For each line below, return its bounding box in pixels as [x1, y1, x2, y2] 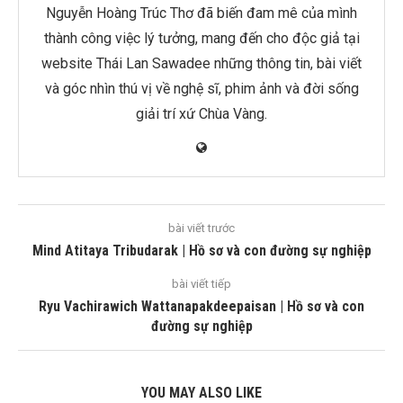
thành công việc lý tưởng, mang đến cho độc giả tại [43, 30, 360, 48]
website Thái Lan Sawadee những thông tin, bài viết [41, 55, 362, 73]
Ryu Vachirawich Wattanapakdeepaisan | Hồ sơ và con [39, 298, 364, 316]
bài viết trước [168, 221, 235, 236]
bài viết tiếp [172, 277, 231, 291]
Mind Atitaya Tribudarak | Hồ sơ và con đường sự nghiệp [31, 242, 372, 260]
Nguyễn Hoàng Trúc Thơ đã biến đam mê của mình [46, 4, 357, 22]
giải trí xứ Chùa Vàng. [136, 105, 267, 123]
